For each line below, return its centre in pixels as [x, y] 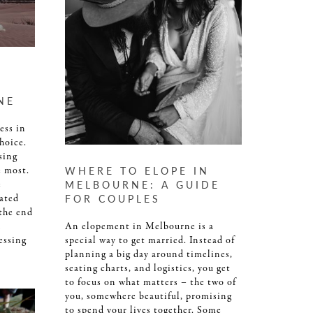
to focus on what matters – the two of [151, 283]
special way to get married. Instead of [150, 241]
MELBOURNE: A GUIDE [143, 185]
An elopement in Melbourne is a [139, 227]
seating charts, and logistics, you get [148, 269]
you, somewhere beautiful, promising [148, 297]
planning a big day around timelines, [149, 255]
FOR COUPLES [113, 199]
